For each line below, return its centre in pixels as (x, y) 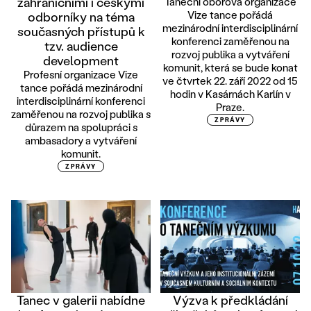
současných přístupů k (81, 32)
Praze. (230, 107)
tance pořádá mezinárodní (81, 88)
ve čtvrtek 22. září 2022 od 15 (230, 81)
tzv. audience (81, 46)
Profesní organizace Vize (81, 75)
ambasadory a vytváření (81, 141)
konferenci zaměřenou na (230, 41)
